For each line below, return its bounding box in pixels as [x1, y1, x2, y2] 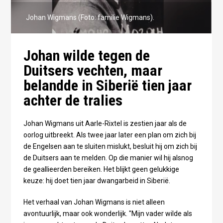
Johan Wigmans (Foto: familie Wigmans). [26, 13, 155, 21]
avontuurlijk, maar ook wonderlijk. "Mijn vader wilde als [23, 209, 192, 218]
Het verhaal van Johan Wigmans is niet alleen [23, 198, 165, 206]
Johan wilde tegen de [23, 46, 150, 64]
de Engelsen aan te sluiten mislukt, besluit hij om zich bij [23, 142, 197, 150]
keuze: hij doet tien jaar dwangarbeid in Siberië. [23, 176, 170, 185]
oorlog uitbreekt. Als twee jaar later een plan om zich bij [23, 130, 196, 139]
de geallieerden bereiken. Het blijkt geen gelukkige [23, 165, 179, 173]
